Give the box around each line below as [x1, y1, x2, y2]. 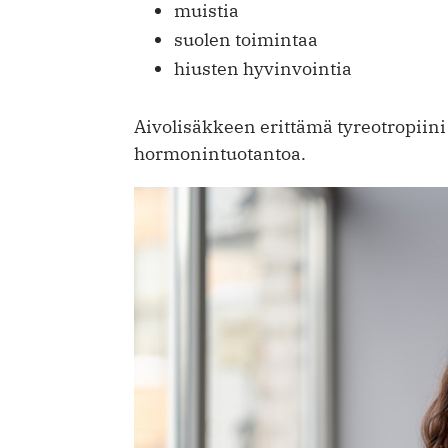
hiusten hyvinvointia [174, 56, 352, 80]
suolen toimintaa [174, 27, 318, 51]
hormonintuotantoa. [134, 141, 306, 165]
